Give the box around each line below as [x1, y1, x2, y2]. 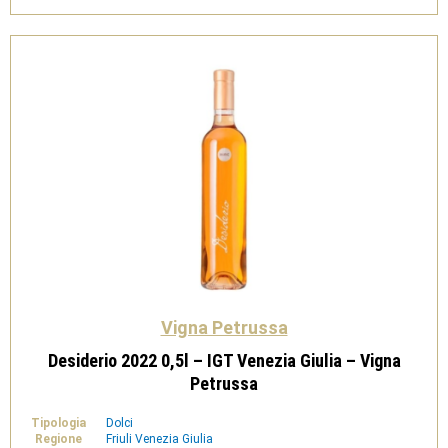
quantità [60, 58, 113, 75]
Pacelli [60, 45, 102, 62]
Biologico [60, 6, 118, 23]
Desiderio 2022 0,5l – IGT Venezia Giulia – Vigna [47, 350, 401, 372]
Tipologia [31, 416, 86, 431]
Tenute [60, 32, 105, 49]
